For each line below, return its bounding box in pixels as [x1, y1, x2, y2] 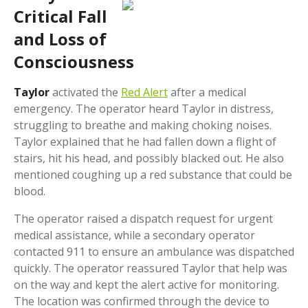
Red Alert [121, 85, 168, 100]
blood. [14, 184, 45, 199]
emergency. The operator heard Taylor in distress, [14, 101, 274, 117]
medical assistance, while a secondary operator [14, 228, 255, 243]
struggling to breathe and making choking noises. [14, 118, 272, 133]
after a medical [168, 85, 246, 100]
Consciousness [14, 50, 134, 74]
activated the [52, 85, 121, 100]
